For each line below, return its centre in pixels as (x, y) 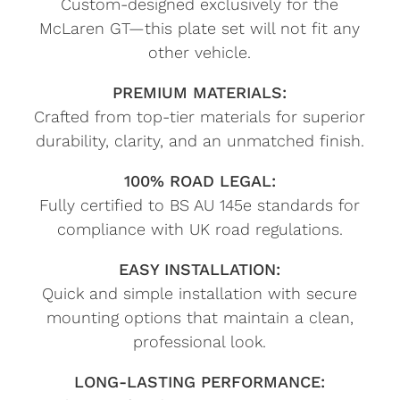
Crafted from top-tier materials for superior (200, 117)
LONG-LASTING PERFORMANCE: (200, 382)
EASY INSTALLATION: (200, 270)
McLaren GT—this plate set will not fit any (200, 29)
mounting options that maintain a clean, (200, 318)
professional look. (200, 342)
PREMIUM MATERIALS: (200, 93)
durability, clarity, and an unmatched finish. (200, 141)
